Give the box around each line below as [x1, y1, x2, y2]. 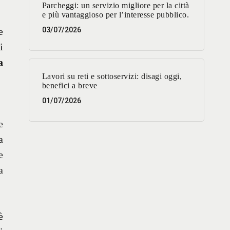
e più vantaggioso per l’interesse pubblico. [42, 10, 189, 20]
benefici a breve [42, 81, 98, 90]
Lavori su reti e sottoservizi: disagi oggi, [42, 72, 182, 81]
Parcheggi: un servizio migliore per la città [42, 1, 189, 10]
